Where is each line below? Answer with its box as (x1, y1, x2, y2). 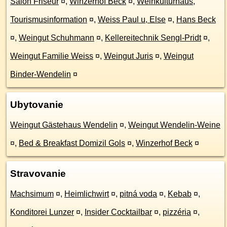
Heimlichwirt (64, 190, 109, 198)
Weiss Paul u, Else (98, 15, 166, 24)
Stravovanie (10, 168, 66, 179)
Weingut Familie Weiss (10, 52, 93, 60)
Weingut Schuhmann (19, 33, 94, 42)
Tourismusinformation (10, 15, 87, 24)
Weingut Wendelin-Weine (128, 121, 220, 129)
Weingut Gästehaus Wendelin (10, 121, 118, 129)
